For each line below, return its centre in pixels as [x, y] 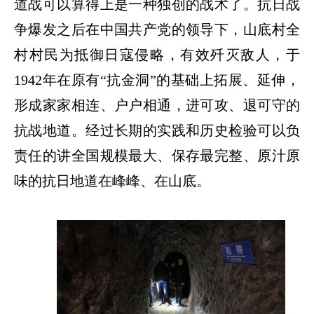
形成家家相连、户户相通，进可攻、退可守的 [157, 105]
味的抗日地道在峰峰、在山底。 [112, 181]
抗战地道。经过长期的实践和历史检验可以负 [157, 131]
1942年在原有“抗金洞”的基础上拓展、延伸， [157, 80]
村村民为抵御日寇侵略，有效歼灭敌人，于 [157, 55]
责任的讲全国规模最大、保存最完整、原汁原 [157, 156]
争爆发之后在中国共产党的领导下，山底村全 [157, 30]
